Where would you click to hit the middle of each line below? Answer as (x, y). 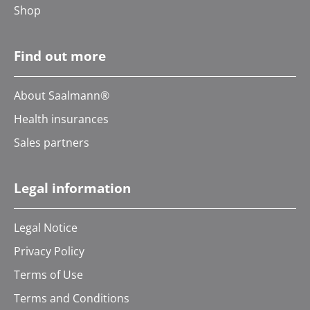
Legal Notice (46, 228)
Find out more (60, 56)
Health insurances (61, 119)
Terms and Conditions (72, 298)
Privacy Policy (49, 251)
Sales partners (52, 143)
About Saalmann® (62, 95)
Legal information (72, 188)
